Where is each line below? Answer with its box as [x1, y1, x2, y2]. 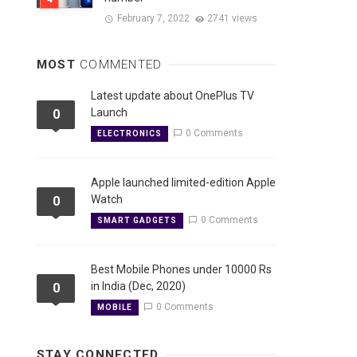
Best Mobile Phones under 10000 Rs [91, 263, 272, 276]
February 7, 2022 [116, 13, 190, 24]
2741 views [207, 13, 258, 24]
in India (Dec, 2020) [91, 280, 186, 292]
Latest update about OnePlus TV [91, 89, 254, 102]
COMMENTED [80, 57, 163, 72]
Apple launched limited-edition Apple [91, 176, 276, 189]
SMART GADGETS [97, 215, 177, 225]
